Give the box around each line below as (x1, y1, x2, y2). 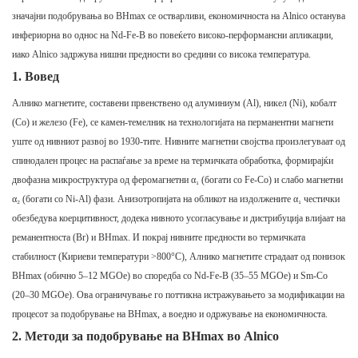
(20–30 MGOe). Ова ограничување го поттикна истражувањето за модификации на (12, 289, 344, 301)
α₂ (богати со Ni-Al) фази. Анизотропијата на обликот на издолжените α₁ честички (12, 193, 340, 205)
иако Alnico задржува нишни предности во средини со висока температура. (12, 49, 311, 61)
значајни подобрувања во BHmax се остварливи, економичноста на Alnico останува (12, 10, 345, 22)
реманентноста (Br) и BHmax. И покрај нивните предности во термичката (12, 232, 305, 244)
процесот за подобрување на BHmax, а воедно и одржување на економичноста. (12, 308, 328, 320)
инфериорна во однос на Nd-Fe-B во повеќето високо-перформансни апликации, (12, 30, 333, 42)
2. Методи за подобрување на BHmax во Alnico (12, 329, 279, 344)
